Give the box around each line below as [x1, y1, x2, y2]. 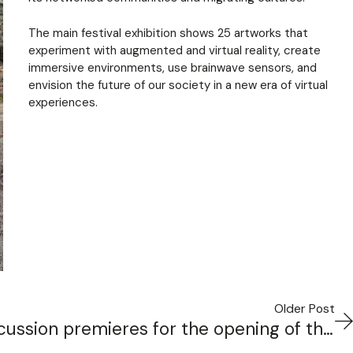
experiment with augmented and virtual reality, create [28, 42, 321, 58]
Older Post [274, 300, 335, 317]
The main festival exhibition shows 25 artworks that [28, 24, 308, 41]
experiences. [28, 94, 98, 110]
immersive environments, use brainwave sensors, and [28, 59, 317, 76]
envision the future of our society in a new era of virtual [28, 76, 328, 93]
